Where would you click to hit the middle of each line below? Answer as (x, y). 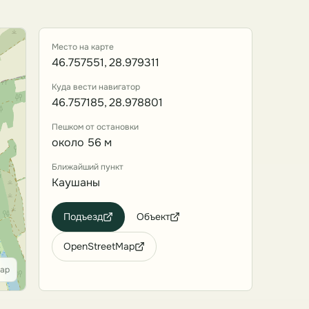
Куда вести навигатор (96, 87)
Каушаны (76, 182)
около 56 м (82, 142)
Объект (153, 217)
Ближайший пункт (88, 167)
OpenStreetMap (99, 246)
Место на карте (83, 47)
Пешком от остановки (95, 127)
